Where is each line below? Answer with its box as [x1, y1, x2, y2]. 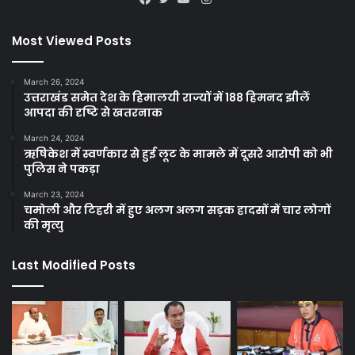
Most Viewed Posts [12, 32, 132, 50]
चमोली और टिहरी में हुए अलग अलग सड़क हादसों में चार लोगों [24, 202, 330, 219]
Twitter [168, 11, 208, 27]
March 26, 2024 [24, 77, 84, 87]
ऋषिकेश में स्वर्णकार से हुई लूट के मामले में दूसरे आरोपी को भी [24, 146, 333, 162]
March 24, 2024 [24, 133, 84, 143]
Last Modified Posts [12, 257, 136, 274]
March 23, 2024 [24, 189, 84, 200]
